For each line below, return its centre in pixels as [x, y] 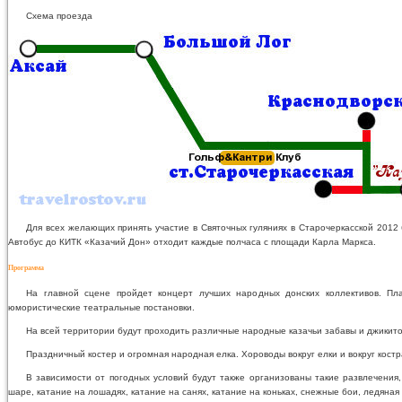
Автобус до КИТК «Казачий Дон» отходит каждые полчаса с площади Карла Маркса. [192, 242]
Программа [26, 268]
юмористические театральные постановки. [101, 308]
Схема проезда [59, 16]
